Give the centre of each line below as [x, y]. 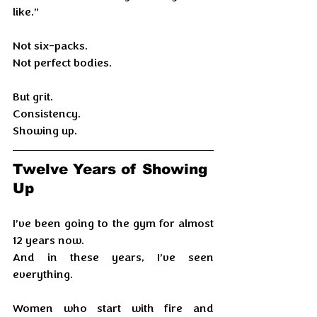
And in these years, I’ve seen [113, 258]
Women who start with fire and [113, 309]
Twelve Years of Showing [113, 169]
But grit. [34, 97]
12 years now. [48, 241]
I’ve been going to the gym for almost [113, 224]
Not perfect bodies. [62, 63]
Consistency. [48, 114]
